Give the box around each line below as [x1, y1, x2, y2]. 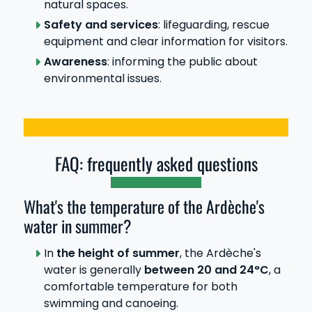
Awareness [43, 53, 107, 70]
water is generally [43, 262, 141, 278]
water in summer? [24, 214, 132, 239]
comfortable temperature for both [43, 279, 237, 295]
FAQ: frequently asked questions [54, 150, 258, 176]
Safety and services [43, 17, 158, 33]
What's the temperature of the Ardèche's [24, 194, 265, 219]
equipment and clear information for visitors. [43, 33, 288, 50]
